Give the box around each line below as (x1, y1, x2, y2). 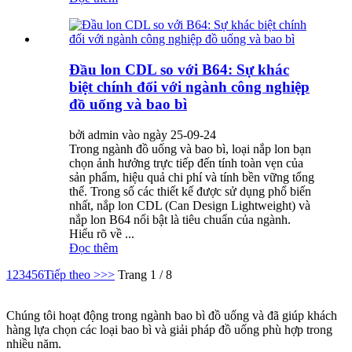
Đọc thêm (69, 240, 118, 255)
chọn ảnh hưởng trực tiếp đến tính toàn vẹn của (69, 156, 303, 170)
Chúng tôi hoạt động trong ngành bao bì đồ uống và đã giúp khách (6, 308, 337, 322)
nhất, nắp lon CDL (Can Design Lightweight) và (69, 198, 310, 212)
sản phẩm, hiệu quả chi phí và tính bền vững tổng (69, 170, 314, 184)
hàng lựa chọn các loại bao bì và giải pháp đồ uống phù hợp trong (6, 322, 332, 336)
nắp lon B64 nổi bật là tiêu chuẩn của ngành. (69, 212, 291, 226)
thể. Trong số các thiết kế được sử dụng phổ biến (69, 184, 311, 198)
